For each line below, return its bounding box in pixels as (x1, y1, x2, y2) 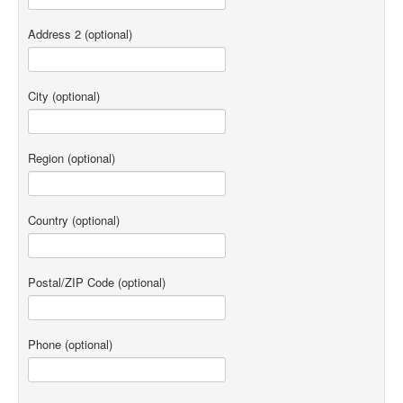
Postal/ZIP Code (28, 273, 114, 291)
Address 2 (28, 25, 81, 43)
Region (28, 149, 64, 167)
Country (28, 211, 68, 229)
